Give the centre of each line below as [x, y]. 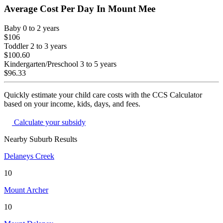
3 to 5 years [98, 64]
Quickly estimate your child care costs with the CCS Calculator [103, 95]
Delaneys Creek [29, 156]
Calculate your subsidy [49, 122]
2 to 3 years [49, 46]
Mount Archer [26, 190]
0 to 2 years [41, 28]
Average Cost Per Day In [56, 9]
